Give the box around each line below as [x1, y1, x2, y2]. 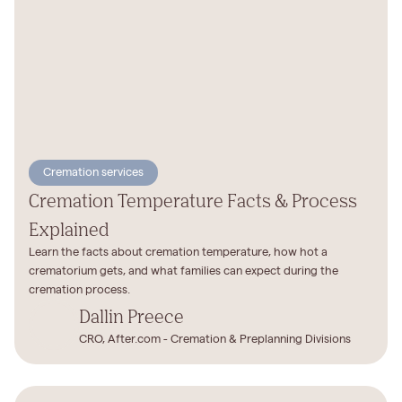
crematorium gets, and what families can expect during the [29, 266, 338, 278]
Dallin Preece [79, 304, 184, 327]
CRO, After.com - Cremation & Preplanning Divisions [79, 333, 351, 345]
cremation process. [29, 284, 130, 297]
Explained [29, 218, 109, 240]
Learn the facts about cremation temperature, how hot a [29, 247, 328, 259]
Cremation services [43, 167, 144, 179]
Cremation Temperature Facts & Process [29, 189, 357, 212]
